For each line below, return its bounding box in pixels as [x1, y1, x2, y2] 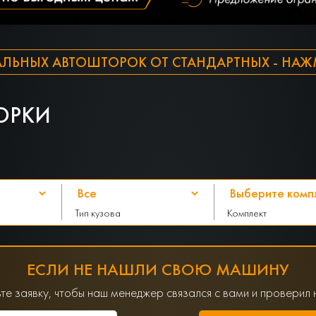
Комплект [227, 205, 267, 219]
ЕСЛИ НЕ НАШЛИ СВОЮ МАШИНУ [27, 259, 289, 281]
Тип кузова [75, 205, 121, 219]
